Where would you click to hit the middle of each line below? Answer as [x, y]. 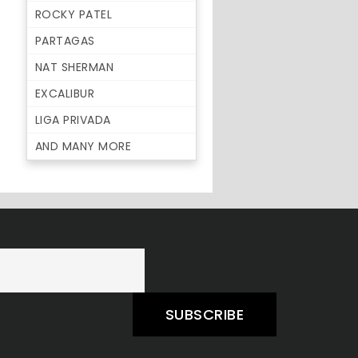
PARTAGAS [65, 41]
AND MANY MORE [83, 146]
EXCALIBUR [65, 93]
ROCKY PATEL [74, 14]
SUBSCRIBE [205, 314]
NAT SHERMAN [74, 67]
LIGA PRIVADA [73, 120]
